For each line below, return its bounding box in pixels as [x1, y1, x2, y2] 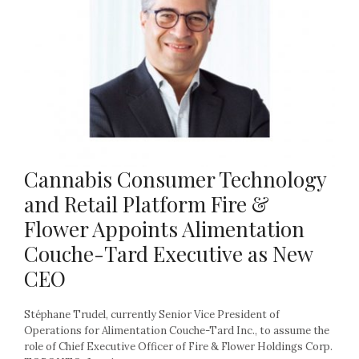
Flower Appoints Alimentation [24, 214, 305, 243]
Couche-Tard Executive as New [24, 239, 313, 268]
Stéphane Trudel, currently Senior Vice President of [24, 307, 280, 321]
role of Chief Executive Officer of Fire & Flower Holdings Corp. [24, 339, 333, 353]
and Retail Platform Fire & [24, 189, 269, 218]
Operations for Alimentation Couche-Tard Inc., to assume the [24, 323, 329, 337]
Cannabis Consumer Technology [24, 164, 326, 193]
